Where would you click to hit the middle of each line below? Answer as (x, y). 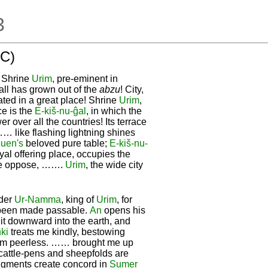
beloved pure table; (66, 143)
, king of (79, 199)
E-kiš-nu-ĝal (60, 111)
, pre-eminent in (85, 78)
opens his (124, 210)
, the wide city (114, 165)
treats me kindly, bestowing (67, 232)
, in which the (114, 111)
